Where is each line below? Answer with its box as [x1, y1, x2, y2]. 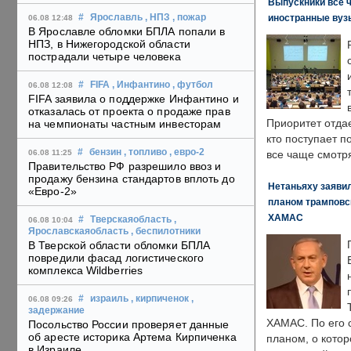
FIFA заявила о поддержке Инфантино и [28, 92, 239, 106]
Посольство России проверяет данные [28, 318, 230, 331]
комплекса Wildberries [28, 264, 143, 277]
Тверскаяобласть [90, 215, 172, 225]
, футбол [172, 80, 213, 90]
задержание [28, 306, 85, 316]
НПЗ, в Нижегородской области [28, 38, 190, 51]
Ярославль [90, 13, 143, 23]
